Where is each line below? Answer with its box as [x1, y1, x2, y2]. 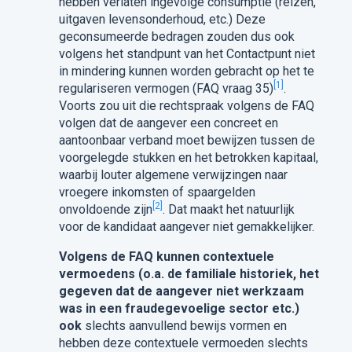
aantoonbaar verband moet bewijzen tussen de [58, 132, 315, 148]
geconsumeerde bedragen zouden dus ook [58, 28, 295, 44]
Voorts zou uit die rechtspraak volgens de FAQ [58, 97, 314, 113]
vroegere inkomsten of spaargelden [58, 184, 255, 200]
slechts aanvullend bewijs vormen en [84, 317, 287, 333]
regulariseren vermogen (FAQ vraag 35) [58, 80, 273, 96]
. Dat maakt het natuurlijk [162, 201, 295, 217]
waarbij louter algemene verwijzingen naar [58, 167, 288, 182]
